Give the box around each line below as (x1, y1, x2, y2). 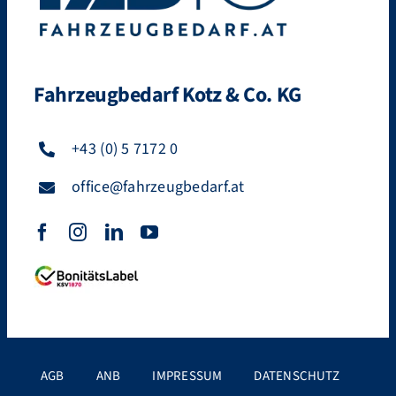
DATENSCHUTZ (254, 366, 339, 385)
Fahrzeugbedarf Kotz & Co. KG (33, 80, 301, 111)
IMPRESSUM (152, 366, 223, 385)
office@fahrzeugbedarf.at (72, 175, 245, 198)
